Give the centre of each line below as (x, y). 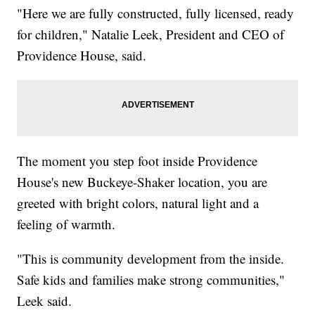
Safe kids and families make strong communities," (151, 280)
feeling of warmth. (66, 224)
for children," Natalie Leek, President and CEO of (151, 34)
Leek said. (45, 301)
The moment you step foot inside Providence (137, 161)
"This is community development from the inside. (151, 259)
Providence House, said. (82, 56)
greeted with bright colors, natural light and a (138, 203)
